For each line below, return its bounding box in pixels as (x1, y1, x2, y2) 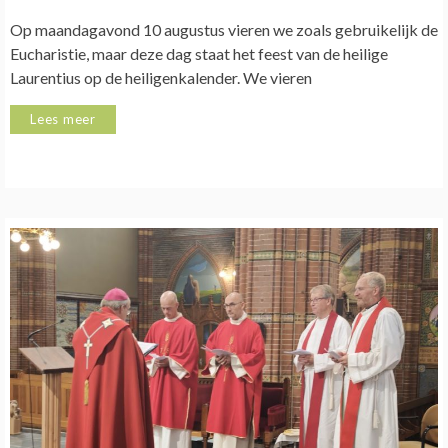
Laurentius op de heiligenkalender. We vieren (10, 67, 312, 87)
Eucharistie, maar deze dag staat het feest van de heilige (10, 43, 388, 63)
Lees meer (30, 110, 97, 127)
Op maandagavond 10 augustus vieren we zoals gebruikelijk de (10, 19, 438, 39)
